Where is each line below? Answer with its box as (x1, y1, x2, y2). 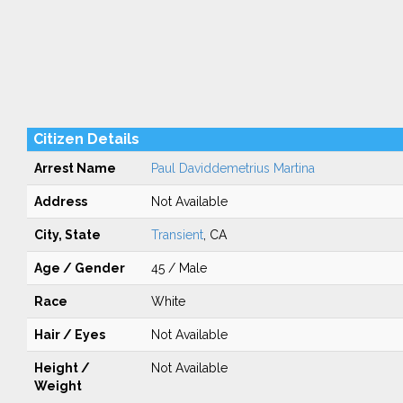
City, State (33, 228, 101, 242)
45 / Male (150, 261, 207, 275)
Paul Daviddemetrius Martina (150, 161, 315, 175)
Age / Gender (33, 261, 125, 275)
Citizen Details (32, 130, 139, 148)
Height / (33, 361, 90, 375)
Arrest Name (33, 161, 116, 175)
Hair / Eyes (33, 327, 105, 342)
